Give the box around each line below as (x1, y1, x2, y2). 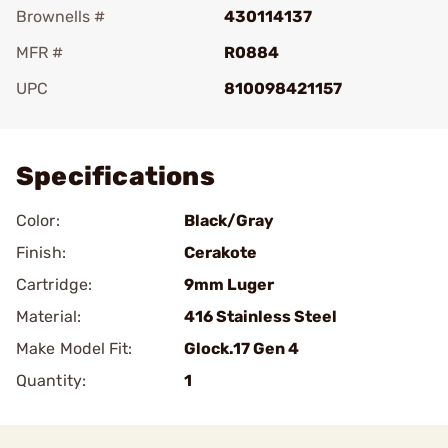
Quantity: (16, 371, 86, 390)
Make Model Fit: (16, 339, 133, 358)
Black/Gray (184, 211, 274, 230)
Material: (16, 307, 81, 326)
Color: (16, 211, 60, 230)
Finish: (16, 243, 66, 262)
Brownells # (16, 7, 105, 26)
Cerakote (184, 243, 257, 262)
